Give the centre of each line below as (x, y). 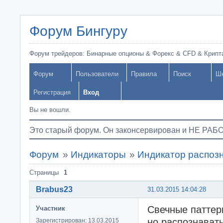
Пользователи (97, 74)
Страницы (44, 172)
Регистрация (52, 92)
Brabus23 (54, 189)
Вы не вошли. (50, 110)
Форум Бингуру (78, 31)
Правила (144, 74)
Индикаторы (98, 155)
